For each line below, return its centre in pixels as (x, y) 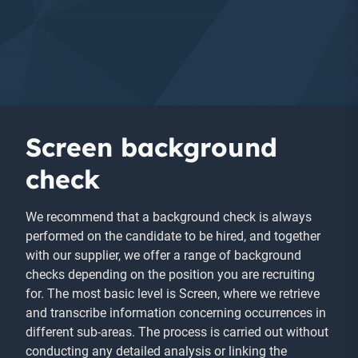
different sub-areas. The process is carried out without (177, 332)
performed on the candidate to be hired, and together (173, 236)
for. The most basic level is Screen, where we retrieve (173, 294)
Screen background (151, 147)
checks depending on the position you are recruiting (170, 274)
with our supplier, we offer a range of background (163, 255)
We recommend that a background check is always (169, 217)
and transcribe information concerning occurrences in (176, 313)
